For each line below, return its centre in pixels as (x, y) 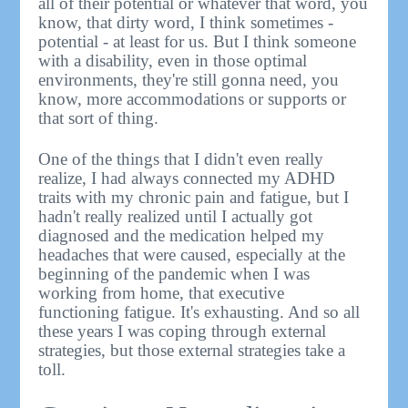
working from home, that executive (162, 292)
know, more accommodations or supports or (193, 98)
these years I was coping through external (183, 331)
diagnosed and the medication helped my (182, 235)
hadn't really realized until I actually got (176, 216)
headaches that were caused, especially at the (192, 254)
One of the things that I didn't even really (181, 158)
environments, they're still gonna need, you (189, 79)
